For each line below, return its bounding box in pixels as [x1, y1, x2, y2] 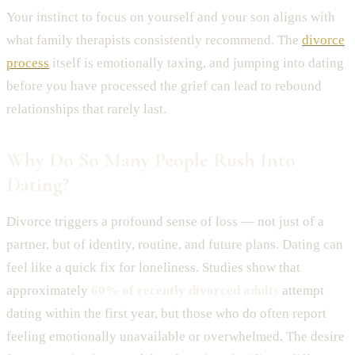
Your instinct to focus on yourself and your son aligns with [6, 9, 335, 25]
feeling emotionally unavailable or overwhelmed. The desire [6, 328, 345, 344]
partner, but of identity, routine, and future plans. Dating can [6, 236, 343, 252]
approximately [6, 282, 91, 298]
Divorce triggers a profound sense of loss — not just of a [6, 213, 324, 229]
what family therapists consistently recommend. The [6, 32, 302, 48]
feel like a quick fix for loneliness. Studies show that [6, 259, 300, 275]
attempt [279, 282, 324, 298]
